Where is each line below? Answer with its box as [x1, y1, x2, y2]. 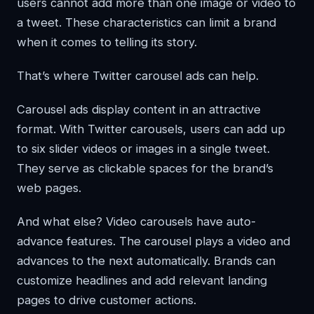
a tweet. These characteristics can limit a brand [17, 15, 276, 29]
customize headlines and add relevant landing [17, 273, 267, 287]
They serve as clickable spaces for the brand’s [17, 161, 273, 175]
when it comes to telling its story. [17, 34, 197, 49]
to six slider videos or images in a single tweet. [17, 141, 270, 156]
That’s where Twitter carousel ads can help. [17, 68, 259, 83]
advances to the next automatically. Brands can [17, 253, 275, 268]
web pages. [17, 180, 81, 195]
